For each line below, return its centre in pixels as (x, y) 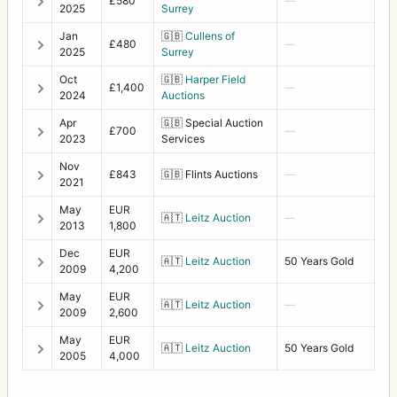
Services (183, 138)
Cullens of (210, 35)
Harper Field (215, 79)
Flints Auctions (220, 174)
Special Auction (223, 122)
